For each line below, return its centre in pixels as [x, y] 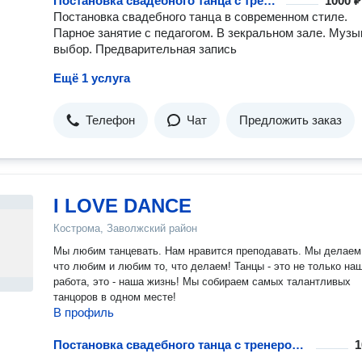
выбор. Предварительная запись [145, 49]
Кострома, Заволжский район [125, 228]
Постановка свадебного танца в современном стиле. [200, 17]
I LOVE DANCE [122, 206]
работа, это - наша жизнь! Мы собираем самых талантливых [202, 282]
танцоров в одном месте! [115, 297]
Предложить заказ [290, 120]
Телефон [110, 120]
